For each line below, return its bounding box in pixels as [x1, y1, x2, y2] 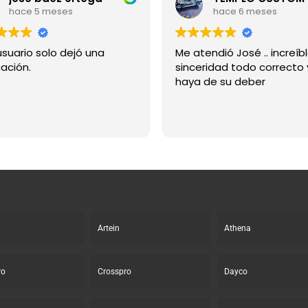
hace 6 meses [212, 5, 277, 19]
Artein [97, 223, 120, 234]
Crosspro [97, 267, 131, 277]
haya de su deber [175, 74, 265, 89]
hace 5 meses [8, 5, 73, 19]
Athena [224, 223, 252, 234]
